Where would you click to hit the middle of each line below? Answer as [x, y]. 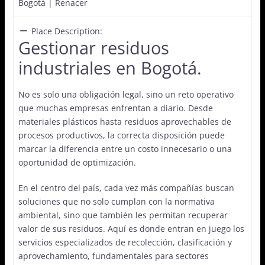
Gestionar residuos [93, 47]
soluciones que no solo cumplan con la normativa [116, 201]
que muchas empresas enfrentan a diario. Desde [115, 108]
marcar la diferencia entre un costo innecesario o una [125, 148]
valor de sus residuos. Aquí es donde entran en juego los [131, 228]
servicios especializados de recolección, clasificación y [125, 242]
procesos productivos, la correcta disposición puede [121, 135]
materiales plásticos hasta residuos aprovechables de [125, 121]
